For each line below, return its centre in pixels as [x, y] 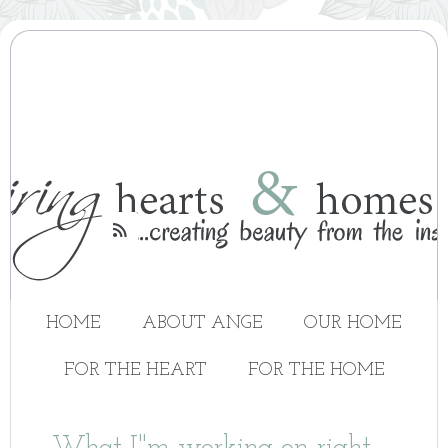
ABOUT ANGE [202, 323]
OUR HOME [353, 323]
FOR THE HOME [316, 370]
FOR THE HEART [135, 370]
